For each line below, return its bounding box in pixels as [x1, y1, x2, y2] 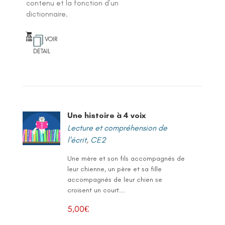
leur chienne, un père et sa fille [67, 164, 162, 173]
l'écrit [67, 135, 86, 145]
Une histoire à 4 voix [67, 110, 146, 120]
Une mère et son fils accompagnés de [67, 154, 185, 163]
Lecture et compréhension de [67, 123, 167, 133]
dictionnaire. [26, 9, 68, 19]
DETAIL [33, 47, 51, 55]
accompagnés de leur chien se [67, 175, 162, 184]
